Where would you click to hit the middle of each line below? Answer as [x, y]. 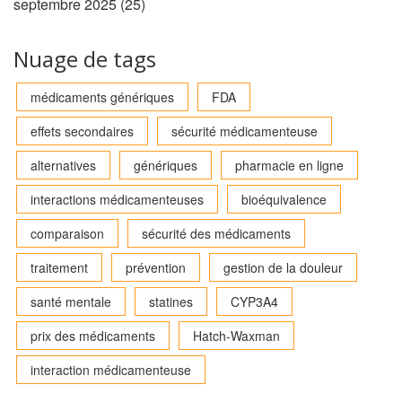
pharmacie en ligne [289, 166]
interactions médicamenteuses [117, 200]
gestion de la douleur [283, 268]
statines [171, 302]
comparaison [67, 234]
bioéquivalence [284, 200]
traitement [59, 268]
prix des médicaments [93, 336]
